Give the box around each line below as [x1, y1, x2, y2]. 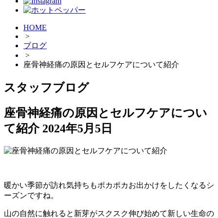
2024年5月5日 [42, 122, 112, 135]
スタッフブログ [4, 81, 89, 94]
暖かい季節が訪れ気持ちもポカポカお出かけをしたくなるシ [4, 181, 214, 190]
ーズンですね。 [4, 191, 58, 200]
